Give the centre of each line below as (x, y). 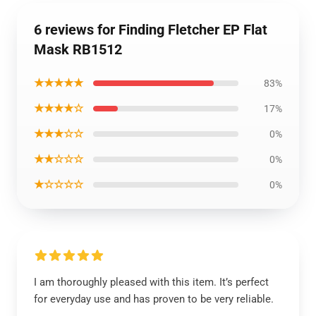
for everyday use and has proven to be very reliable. (154, 299)
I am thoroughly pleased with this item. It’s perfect (151, 282)
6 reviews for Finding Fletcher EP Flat (151, 30)
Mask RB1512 (78, 49)
